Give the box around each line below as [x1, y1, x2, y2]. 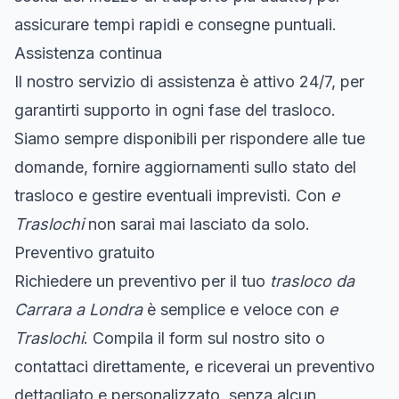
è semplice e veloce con [142, 299, 329, 319]
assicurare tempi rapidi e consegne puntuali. [14, 14, 337, 34]
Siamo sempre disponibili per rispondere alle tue [14, 128, 365, 148]
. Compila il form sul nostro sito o [84, 328, 325, 347]
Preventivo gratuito [14, 242, 155, 262]
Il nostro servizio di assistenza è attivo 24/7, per [14, 71, 364, 91]
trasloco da [270, 271, 354, 290]
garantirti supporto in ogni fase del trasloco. [14, 100, 336, 119]
